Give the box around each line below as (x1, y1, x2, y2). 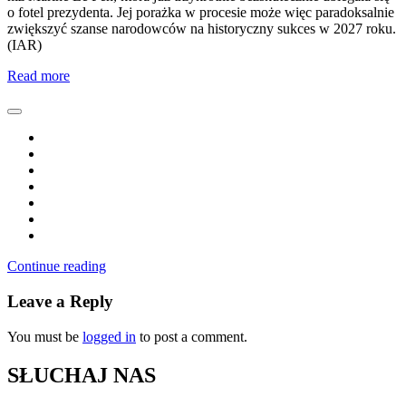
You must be (7, 328, 82, 344)
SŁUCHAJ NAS (7, 362, 156, 387)
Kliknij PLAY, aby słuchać (161, 393, 245, 402)
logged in (82, 328, 136, 344)
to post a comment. (136, 328, 247, 344)
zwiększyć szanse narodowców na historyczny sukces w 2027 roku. (7, 21, 396, 37)
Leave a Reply (7, 291, 113, 311)
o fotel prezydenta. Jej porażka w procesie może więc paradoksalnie (7, 5, 394, 21)
